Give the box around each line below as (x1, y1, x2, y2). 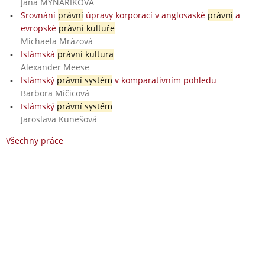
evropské (20, 22, 59, 34)
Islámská (20, 48, 57, 60)
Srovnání (20, 9, 58, 21)
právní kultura (57, 48, 114, 60)
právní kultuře (58, 22, 115, 34)
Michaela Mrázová (20, 35, 93, 47)
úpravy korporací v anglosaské (83, 9, 208, 21)
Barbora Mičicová (20, 87, 89, 99)
